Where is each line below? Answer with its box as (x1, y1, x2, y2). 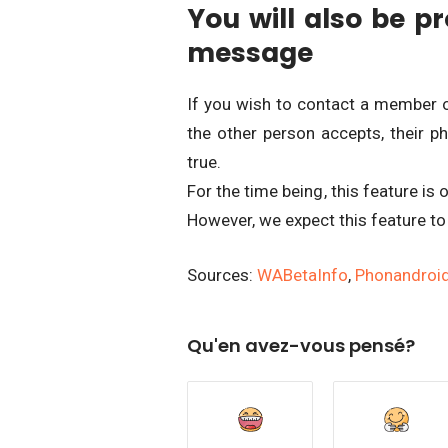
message (187, 34, 313, 72)
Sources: (187, 264, 257, 285)
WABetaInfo (257, 264, 348, 285)
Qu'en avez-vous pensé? (187, 332, 415, 358)
